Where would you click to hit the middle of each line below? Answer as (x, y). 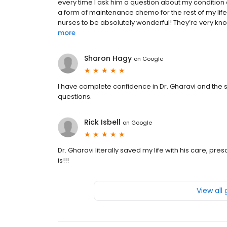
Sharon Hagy (108, 59)
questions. (75, 97)
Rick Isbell (102, 122)
